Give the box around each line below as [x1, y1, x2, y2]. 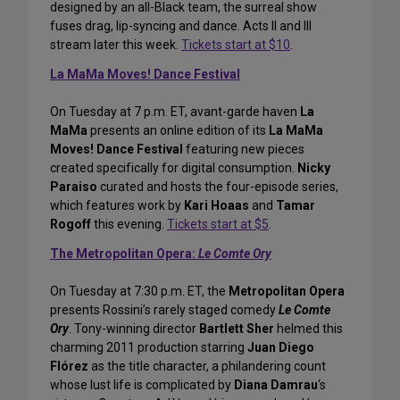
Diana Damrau [234, 378, 318, 393]
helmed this [274, 321, 343, 337]
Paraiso [50, 179, 97, 195]
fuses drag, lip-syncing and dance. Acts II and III [50, 19, 312, 34]
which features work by [50, 198, 184, 213]
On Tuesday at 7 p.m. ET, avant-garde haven [50, 104, 300, 120]
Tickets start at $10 [181, 37, 290, 53]
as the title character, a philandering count [88, 359, 326, 374]
